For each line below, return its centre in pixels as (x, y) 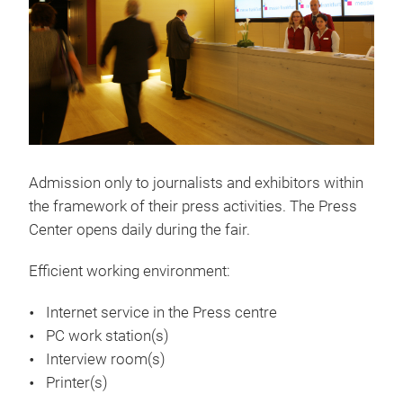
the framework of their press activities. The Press (193, 206)
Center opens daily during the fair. (141, 229)
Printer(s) (77, 382)
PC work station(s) (107, 336)
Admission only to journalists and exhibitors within (196, 183)
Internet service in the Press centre (161, 312)
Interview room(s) (106, 359)
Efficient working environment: (130, 271)
